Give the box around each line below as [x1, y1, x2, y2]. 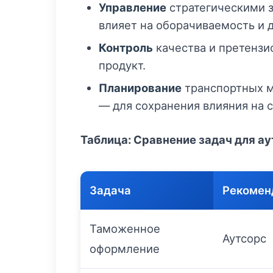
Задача [90, 183, 131, 197]
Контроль [99, 41, 153, 54]
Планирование [99, 81, 182, 94]
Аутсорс [222, 232, 266, 245]
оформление [90, 242, 160, 255]
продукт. [99, 58, 146, 72]
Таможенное [90, 222, 160, 235]
